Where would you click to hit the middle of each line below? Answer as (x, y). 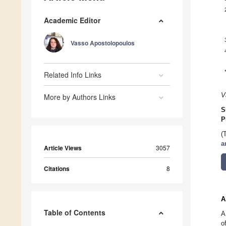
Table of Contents (75, 213)
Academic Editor (72, 20)
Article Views (63, 148)
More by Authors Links (80, 97)
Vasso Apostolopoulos (103, 43)
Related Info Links (73, 75)
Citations (57, 169)
